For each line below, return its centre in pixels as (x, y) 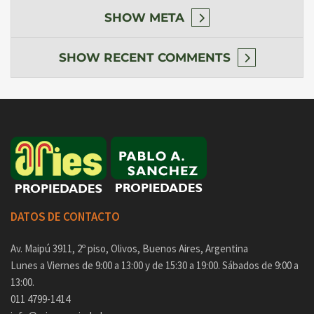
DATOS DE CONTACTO (65, 217)
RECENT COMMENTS (167, 57)
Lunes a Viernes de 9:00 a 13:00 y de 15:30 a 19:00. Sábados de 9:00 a (155, 265)
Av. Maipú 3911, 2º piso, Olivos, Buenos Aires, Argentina (129, 248)
